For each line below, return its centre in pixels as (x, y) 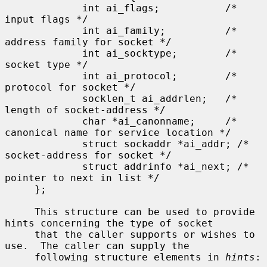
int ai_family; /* (44, 30)
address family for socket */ (88, 42)
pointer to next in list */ (82, 178)
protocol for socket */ (70, 87)
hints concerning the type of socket (109, 223)
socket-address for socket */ (88, 155)
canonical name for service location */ (118, 132)
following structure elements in (130, 257)
